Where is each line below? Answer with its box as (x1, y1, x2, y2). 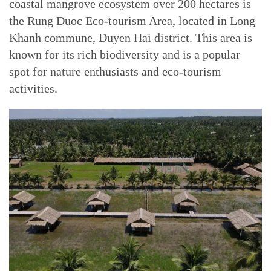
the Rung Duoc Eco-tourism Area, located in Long (9, 14, 255, 27)
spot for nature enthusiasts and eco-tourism (9, 65, 221, 78)
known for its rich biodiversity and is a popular (9, 48, 240, 61)
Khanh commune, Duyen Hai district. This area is (9, 31, 252, 44)
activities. (9, 82, 57, 95)
